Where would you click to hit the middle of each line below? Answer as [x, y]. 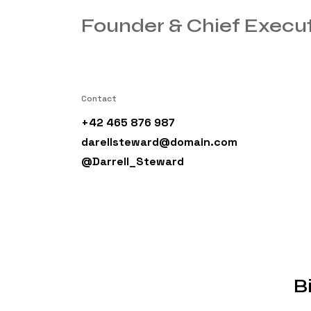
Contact [99, 99]
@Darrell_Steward [133, 162]
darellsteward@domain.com [159, 142]
